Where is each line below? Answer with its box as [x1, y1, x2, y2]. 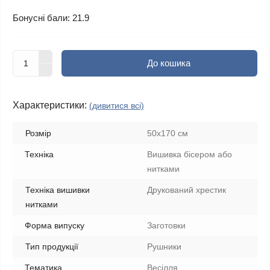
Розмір [25, 128, 51, 138]
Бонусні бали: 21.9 [13, 13, 89, 23]
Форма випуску [25, 221, 84, 230]
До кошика [146, 58, 190, 68]
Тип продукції [25, 242, 78, 251]
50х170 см [147, 128, 188, 138]
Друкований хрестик [147, 185, 226, 195]
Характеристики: [13, 100, 87, 110]
